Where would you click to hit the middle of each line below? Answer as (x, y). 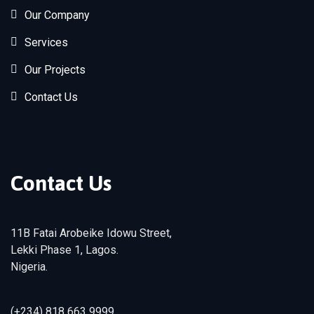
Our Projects (55, 69)
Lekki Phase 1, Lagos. (64, 250)
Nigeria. (29, 266)
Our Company (57, 15)
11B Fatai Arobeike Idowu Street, (91, 233)
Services (46, 42)
